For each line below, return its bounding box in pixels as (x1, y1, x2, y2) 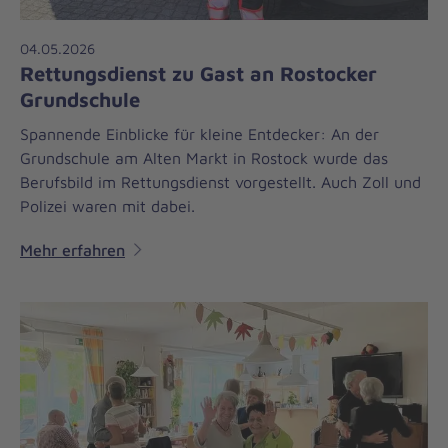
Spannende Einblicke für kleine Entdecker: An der (20, 125, 379, 144)
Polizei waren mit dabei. (20, 197, 195, 216)
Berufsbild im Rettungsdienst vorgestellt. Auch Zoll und (20, 173, 421, 192)
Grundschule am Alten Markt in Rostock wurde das (20, 149, 388, 168)
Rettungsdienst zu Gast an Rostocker (20, 61, 377, 86)
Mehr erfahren (20, 241, 125, 260)
